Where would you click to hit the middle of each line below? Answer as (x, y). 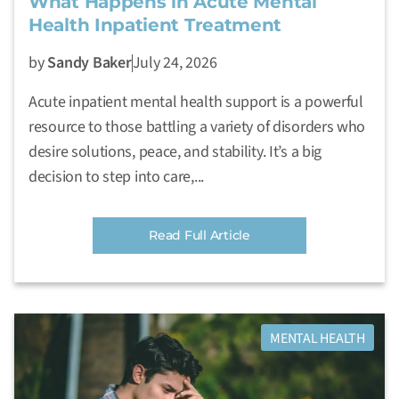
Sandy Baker (90, 62)
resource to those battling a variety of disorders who (197, 126)
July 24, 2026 (175, 62)
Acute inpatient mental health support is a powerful (196, 102)
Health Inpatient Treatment (155, 24)
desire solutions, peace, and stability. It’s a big (175, 151)
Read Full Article (199, 235)
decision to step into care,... (116, 176)
